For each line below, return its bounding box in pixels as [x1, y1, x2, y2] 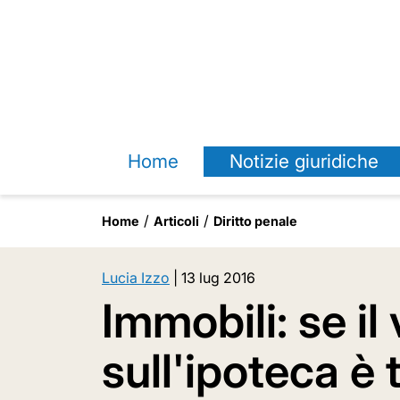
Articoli [154, 213, 199, 229]
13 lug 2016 [181, 269, 255, 287]
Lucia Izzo [102, 269, 170, 287]
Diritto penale [213, 213, 297, 229]
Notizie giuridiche [229, 150, 379, 172]
